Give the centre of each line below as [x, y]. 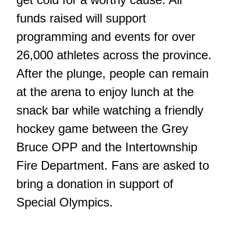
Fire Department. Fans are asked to [113, 166]
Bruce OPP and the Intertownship [107, 147]
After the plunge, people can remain [112, 74]
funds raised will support [81, 18]
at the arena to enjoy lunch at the [105, 92]
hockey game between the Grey [102, 129]
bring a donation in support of [95, 184]
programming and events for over [106, 37]
